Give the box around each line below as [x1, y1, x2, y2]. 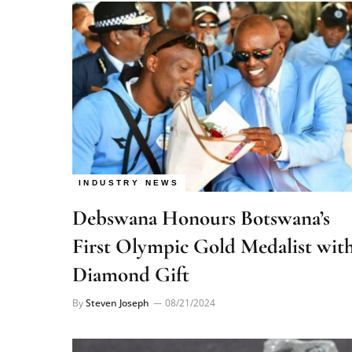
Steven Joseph [86, 274, 149, 288]
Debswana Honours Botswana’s [72, 183, 330, 210]
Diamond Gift [72, 240, 194, 266]
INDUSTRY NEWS [79, 156, 180, 166]
